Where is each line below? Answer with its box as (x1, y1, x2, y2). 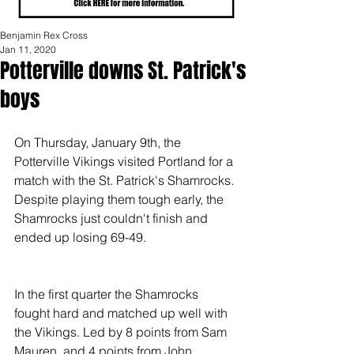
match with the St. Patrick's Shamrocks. (14, 172, 237, 188)
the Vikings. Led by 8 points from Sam (14, 324, 230, 340)
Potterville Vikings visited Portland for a (14, 153, 236, 169)
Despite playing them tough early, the (14, 191, 227, 207)
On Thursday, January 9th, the (14, 134, 184, 150)
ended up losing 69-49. (14, 229, 146, 245)
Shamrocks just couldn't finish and (14, 210, 211, 226)
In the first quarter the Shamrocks (14, 286, 201, 302)
